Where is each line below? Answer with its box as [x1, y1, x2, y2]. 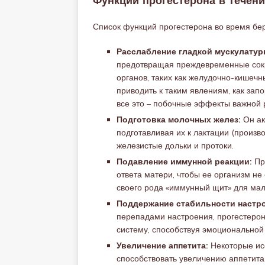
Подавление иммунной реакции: [117, 156, 252, 167]
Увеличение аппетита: [117, 240, 208, 251]
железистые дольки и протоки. [117, 140, 234, 151]
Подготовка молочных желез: [117, 114, 241, 125]
